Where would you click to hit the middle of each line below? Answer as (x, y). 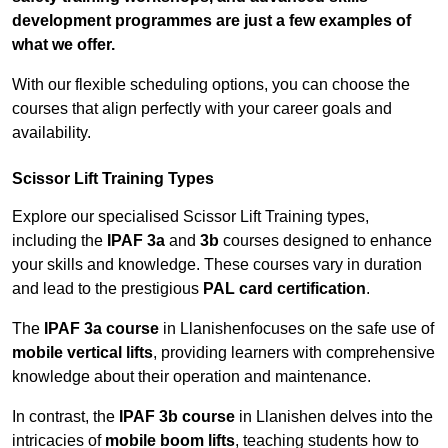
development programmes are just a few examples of (211, 21)
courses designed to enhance (325, 241)
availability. (51, 133)
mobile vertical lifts (82, 353)
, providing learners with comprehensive (294, 353)
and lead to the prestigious (107, 289)
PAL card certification (284, 289)
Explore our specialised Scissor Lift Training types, (190, 217)
